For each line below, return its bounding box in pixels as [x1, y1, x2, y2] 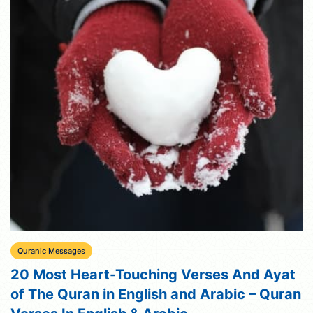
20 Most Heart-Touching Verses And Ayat [10, 266, 296, 284]
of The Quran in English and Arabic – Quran [10, 286, 301, 303]
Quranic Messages [17, 246, 85, 256]
